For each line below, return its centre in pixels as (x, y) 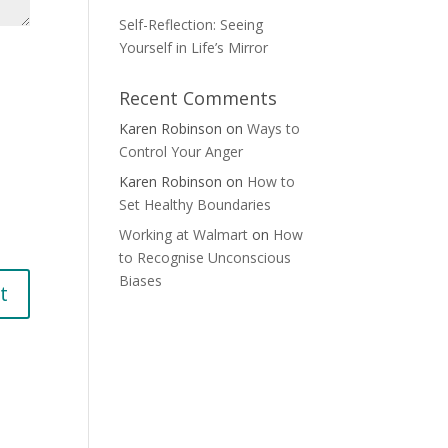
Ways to (274, 128)
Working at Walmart (184, 234)
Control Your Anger (181, 151)
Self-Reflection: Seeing (191, 24)
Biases (141, 280)
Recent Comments (198, 98)
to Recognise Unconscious (205, 257)
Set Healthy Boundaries (195, 204)
